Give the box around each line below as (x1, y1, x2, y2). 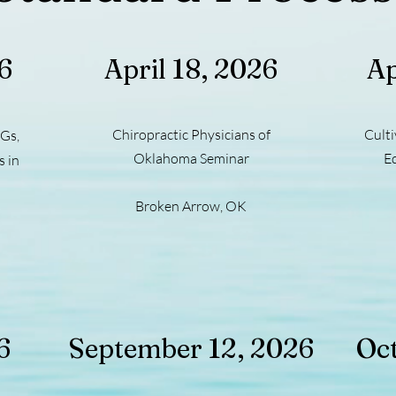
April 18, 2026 (104, 53, 278, 86)
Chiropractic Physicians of (111, 126, 270, 143)
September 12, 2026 (68, 332, 314, 365)
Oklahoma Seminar (133, 149, 249, 167)
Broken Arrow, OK (135, 197, 247, 215)
